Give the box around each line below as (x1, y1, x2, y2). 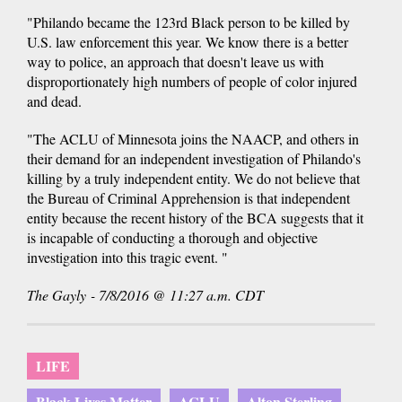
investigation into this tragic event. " (27, 248, 228, 267)
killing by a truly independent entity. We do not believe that (27, 169, 360, 188)
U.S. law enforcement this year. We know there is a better (27, 32, 348, 51)
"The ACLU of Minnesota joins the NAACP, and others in (27, 129, 359, 148)
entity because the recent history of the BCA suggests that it (27, 208, 363, 227)
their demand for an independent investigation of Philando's (27, 149, 361, 168)
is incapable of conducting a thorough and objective (27, 228, 318, 247)
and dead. (27, 92, 82, 110)
